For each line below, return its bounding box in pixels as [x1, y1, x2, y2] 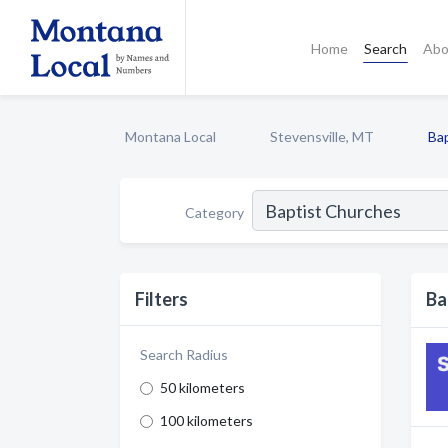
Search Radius [140, 346, 228, 363]
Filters [135, 288, 188, 310]
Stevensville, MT [270, 128, 374, 145]
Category [185, 203, 244, 221]
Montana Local [125, 128, 216, 145]
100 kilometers [160, 412, 253, 429]
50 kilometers [160, 379, 245, 396]
